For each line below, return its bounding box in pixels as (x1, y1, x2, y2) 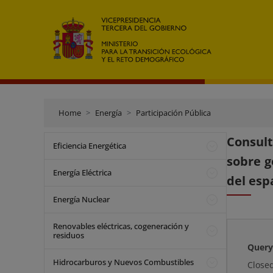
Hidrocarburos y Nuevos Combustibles (53, 257, 194, 268)
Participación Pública (136, 107, 211, 118)
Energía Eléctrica (53, 167, 112, 178)
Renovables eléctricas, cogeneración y (53, 221, 189, 232)
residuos (53, 230, 84, 241)
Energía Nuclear (53, 194, 110, 205)
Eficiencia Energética (53, 140, 126, 151)
